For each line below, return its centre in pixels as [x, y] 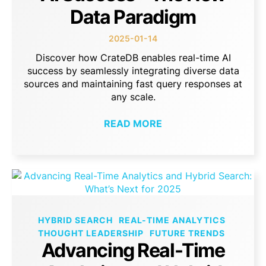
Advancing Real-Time [133, 251]
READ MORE [133, 123]
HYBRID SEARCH [75, 220]
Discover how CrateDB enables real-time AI [133, 58]
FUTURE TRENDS [187, 233]
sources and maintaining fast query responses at [133, 84]
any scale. [133, 97]
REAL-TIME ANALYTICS [172, 220]
